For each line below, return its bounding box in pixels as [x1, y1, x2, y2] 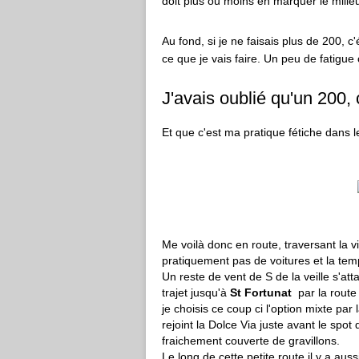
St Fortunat [230, 286, 295, 299]
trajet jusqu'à [162, 286, 230, 299]
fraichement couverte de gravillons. [162, 334, 340, 347]
